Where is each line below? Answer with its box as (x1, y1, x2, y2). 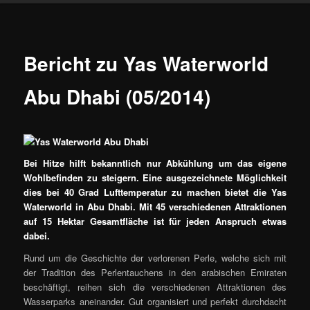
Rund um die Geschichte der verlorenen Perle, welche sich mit (24, 250, 286, 264)
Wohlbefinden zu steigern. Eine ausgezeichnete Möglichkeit (24, 171, 286, 185)
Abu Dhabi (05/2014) (24, 82, 211, 111)
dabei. (24, 229, 51, 243)
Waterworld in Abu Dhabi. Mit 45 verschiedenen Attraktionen (24, 200, 286, 214)
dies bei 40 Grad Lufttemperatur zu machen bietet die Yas (24, 185, 286, 199)
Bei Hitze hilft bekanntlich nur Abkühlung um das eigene (24, 156, 286, 170)
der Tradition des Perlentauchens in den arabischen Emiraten (24, 265, 286, 279)
